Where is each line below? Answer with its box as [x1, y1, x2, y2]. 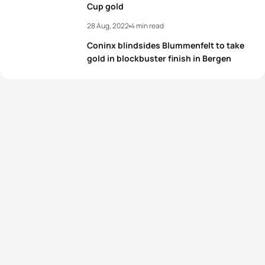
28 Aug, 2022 [87, 21, 129, 31]
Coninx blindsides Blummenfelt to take [87, 40, 244, 51]
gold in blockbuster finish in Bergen [87, 53, 231, 64]
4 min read [131, 21, 164, 31]
